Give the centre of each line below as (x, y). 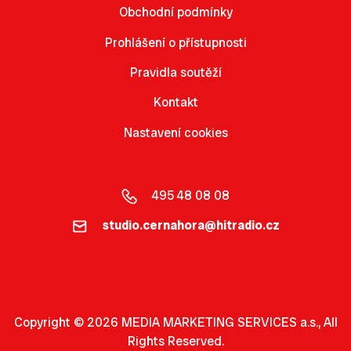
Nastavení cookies (175, 132)
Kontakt (175, 103)
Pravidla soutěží (175, 72)
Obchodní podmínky (175, 13)
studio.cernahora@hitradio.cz (191, 225)
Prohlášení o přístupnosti (175, 42)
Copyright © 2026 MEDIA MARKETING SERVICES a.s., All (175, 322)
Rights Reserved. (175, 341)
